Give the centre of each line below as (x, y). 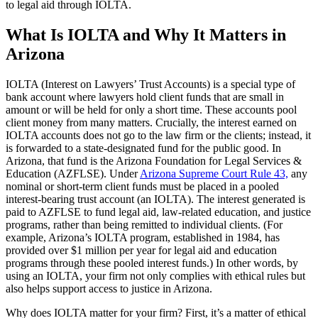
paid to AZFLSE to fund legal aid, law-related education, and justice (158, 212)
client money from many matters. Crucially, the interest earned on (151, 122)
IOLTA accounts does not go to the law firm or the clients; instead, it (158, 135)
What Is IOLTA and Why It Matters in (146, 34)
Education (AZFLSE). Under (73, 173)
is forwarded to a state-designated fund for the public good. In (143, 148)
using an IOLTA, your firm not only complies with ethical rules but (155, 275)
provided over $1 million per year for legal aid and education (141, 250)
